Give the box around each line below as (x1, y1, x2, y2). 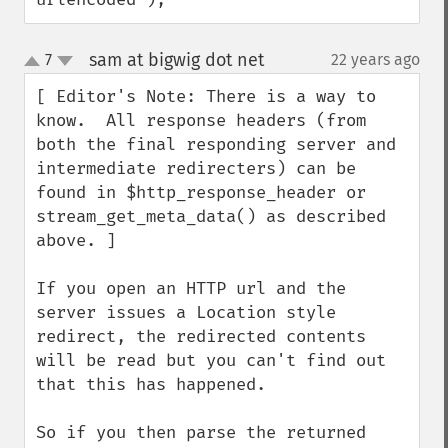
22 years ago (331, 50, 420, 69)
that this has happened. (36, 374, 266, 395)
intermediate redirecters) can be (36, 158, 356, 179)
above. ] (36, 230, 116, 251)
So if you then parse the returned (36, 422, 366, 443)
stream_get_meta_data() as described (36, 206, 386, 227)
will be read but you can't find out (36, 350, 386, 371)
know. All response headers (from (36, 110, 366, 131)
